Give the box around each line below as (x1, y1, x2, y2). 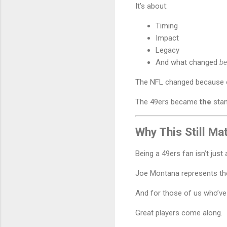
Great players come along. (135, 208, 222, 217)
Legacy (156, 45, 179, 55)
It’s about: (135, 1, 168, 11)
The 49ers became (135, 97, 200, 106)
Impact (156, 33, 179, 43)
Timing (156, 21, 178, 30)
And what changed (156, 57, 219, 67)
